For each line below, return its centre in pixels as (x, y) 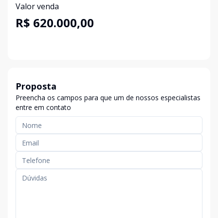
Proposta (36, 86)
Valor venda (37, 6)
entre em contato (43, 107)
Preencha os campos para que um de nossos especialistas (108, 98)
